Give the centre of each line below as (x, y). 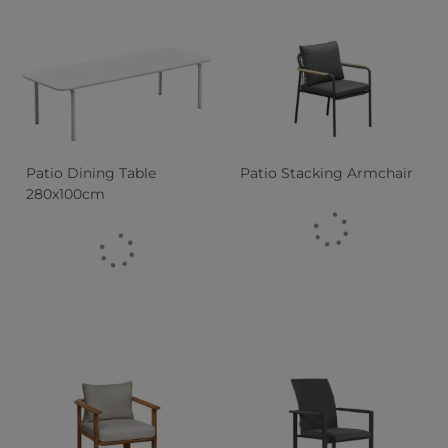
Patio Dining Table (91, 172)
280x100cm (66, 193)
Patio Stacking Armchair (326, 172)
